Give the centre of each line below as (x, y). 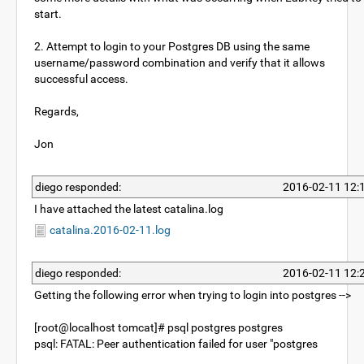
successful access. (81, 79)
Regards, (56, 111)
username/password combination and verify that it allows (180, 63)
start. (48, 14)
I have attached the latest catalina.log (129, 209)
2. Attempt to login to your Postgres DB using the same (172, 46)
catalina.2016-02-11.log (109, 230)
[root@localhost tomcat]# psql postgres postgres (158, 327)
